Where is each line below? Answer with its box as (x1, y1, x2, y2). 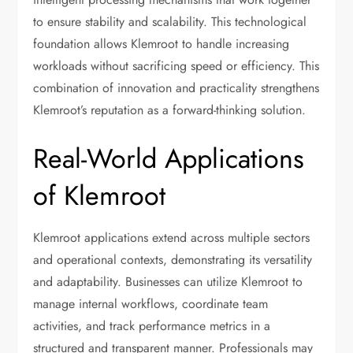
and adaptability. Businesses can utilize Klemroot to (33, 273, 303, 292)
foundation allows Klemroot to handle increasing (33, 35, 290, 54)
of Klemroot (33, 176, 166, 216)
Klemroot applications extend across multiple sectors (33, 229, 310, 247)
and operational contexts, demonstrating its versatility (33, 251, 313, 269)
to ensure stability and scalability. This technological (33, 13, 307, 32)
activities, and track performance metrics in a (33, 317, 271, 336)
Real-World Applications (33, 139, 305, 179)
